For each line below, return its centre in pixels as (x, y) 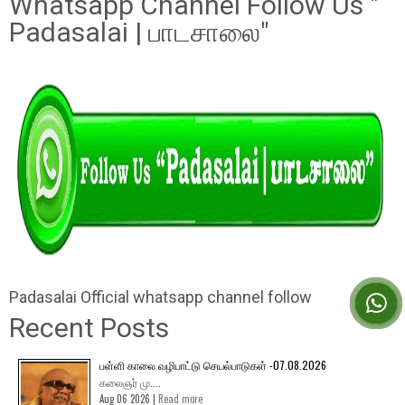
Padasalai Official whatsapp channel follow (160, 297)
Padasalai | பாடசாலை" (139, 32)
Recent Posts (89, 327)
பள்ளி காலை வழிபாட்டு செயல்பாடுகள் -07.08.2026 (213, 364)
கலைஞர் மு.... (130, 381)
